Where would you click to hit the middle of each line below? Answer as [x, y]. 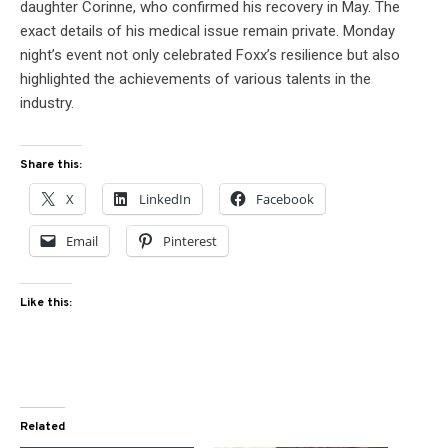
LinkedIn [165, 198]
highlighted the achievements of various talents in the [195, 78]
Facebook [285, 198]
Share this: [51, 164]
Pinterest [190, 240]
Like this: [46, 302]
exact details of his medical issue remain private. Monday [207, 30]
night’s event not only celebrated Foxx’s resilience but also [210, 54]
